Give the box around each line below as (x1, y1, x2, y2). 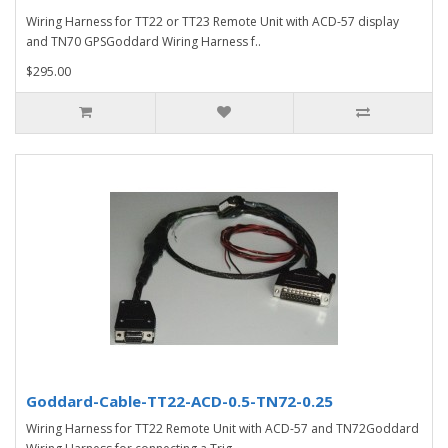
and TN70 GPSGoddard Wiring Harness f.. (26, 32, 261, 50)
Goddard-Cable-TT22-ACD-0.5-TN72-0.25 (26, 390, 333, 411)
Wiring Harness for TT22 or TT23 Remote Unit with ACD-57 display (26, 12, 399, 30)
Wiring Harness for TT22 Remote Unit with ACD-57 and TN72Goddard (26, 419, 419, 437)
